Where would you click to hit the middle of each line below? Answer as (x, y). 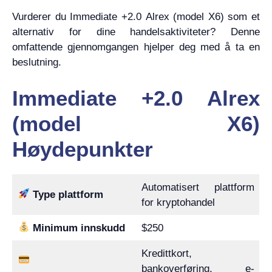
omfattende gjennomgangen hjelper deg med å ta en (136, 47)
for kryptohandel (178, 202)
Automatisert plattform (198, 187)
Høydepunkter (83, 149)
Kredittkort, (166, 253)
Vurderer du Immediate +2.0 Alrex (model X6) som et (136, 17)
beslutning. (37, 62)
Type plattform (68, 194)
